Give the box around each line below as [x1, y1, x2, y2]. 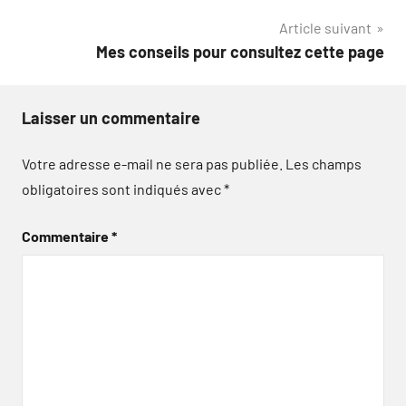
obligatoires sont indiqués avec [22, 180, 224, 198]
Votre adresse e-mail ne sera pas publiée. [22, 155, 283, 172]
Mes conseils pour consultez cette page [96, 42, 384, 62]
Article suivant [279, 19, 372, 36]
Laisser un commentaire [22, 108, 200, 128]
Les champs [285, 155, 362, 172]
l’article [21, 21, 106, 52]
